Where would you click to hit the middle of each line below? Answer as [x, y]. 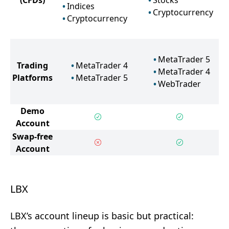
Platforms [32, 78]
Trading [32, 65]
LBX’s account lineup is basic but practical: [102, 216]
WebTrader [179, 84]
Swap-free [32, 136]
